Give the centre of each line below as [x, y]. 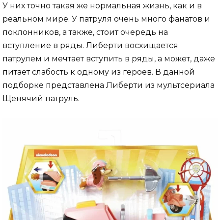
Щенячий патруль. [41, 98]
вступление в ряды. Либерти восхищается [90, 45]
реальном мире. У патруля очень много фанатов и [106, 19]
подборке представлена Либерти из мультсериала [109, 85]
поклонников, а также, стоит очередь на [85, 32]
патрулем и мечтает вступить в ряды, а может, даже [109, 58]
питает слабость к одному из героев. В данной [99, 72]
